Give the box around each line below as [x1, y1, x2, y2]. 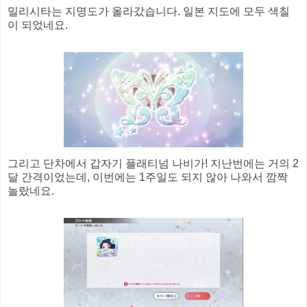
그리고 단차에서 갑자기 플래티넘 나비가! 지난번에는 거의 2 [8, 157, 299, 169]
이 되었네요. [8, 19, 68, 31]
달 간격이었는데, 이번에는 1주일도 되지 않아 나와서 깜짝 [8, 171, 288, 183]
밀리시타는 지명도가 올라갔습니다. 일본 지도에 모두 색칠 [8, 5, 290, 17]
